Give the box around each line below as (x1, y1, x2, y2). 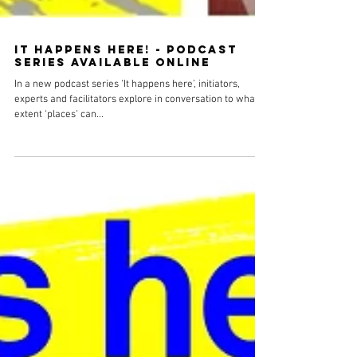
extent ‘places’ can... (14, 137, 104, 150)
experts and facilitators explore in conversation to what (14, 122, 258, 135)
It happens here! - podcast (14, 72, 237, 85)
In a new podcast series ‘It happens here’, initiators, (14, 107, 240, 120)
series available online (14, 84, 210, 98)
